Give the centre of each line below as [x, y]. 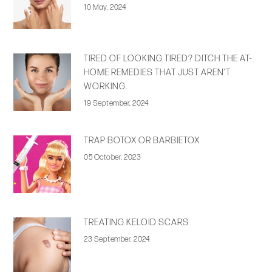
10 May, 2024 [105, 8]
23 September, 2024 [117, 240]
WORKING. [106, 87]
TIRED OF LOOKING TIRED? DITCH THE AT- [168, 59]
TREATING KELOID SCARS [137, 223]
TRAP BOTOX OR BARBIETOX [142, 141]
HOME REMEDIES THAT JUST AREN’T [158, 73]
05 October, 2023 [113, 158]
